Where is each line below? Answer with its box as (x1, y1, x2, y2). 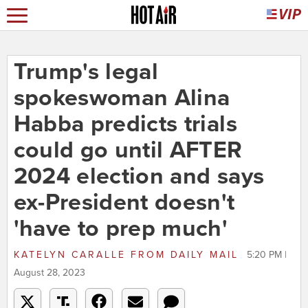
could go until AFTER (13, 136, 243, 165)
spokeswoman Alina (13, 84, 230, 113)
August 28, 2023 (13, 267, 85, 279)
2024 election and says (13, 162, 265, 191)
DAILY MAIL (165, 249, 243, 261)
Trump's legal (13, 58, 159, 87)
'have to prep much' (13, 214, 228, 243)
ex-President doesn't (13, 188, 235, 217)
